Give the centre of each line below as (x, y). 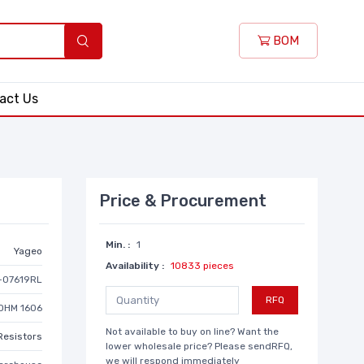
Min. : (118, 244)
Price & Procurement (183, 200)
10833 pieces (202, 265)
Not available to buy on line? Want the (192, 331)
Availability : (135, 265)
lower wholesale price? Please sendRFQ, (199, 346)
